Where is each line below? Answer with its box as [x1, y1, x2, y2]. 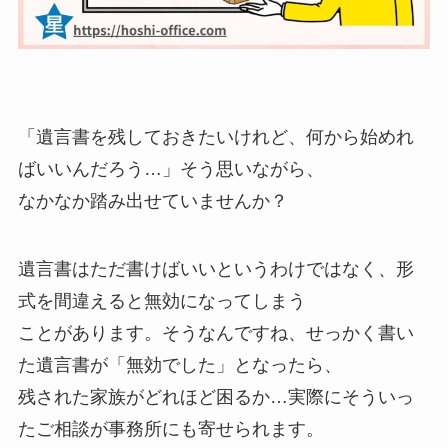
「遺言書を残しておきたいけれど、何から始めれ [17, 127, 414, 147]
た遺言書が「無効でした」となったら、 [17, 354, 342, 375]
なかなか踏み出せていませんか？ [17, 191, 288, 211]
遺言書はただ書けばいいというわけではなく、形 [17, 258, 414, 279]
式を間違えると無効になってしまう [17, 290, 306, 311]
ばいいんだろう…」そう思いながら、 [17, 159, 324, 179]
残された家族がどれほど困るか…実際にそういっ [17, 386, 414, 407]
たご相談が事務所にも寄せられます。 [17, 418, 324, 439]
